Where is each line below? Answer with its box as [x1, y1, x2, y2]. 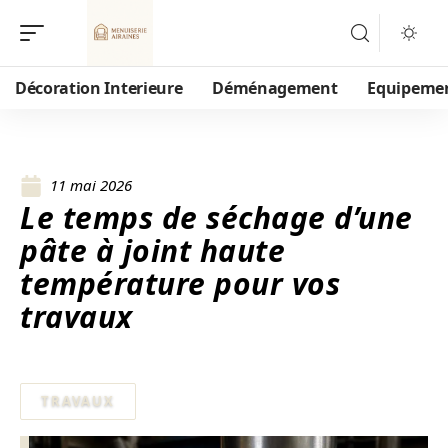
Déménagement [212, 77, 338, 99]
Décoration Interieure [15, 77, 183, 99]
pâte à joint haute [20, 230, 285, 271]
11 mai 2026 [50, 175, 132, 195]
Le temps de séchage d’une [20, 197, 413, 238]
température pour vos [20, 263, 340, 304]
